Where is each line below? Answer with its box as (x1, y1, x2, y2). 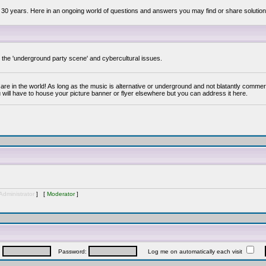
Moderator (47, 191, 75, 197)
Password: (50, 248, 88, 255)
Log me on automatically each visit (137, 248, 244, 255)
